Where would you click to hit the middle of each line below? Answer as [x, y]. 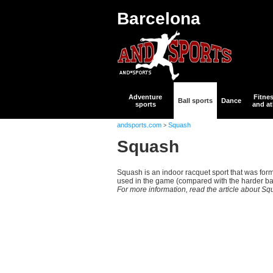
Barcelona [159, 19]
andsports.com [139, 125]
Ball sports [195, 101]
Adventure [145, 97]
